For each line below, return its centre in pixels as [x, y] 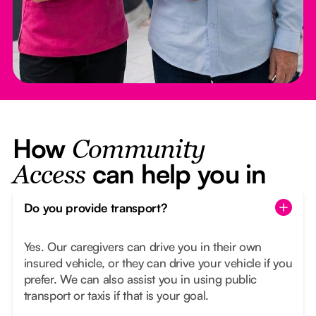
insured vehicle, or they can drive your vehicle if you [158, 263]
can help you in [176, 174]
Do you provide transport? [95, 207]
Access [49, 177]
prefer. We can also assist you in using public [140, 279]
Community [139, 151]
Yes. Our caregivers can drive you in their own [143, 247]
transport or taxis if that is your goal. [116, 296]
